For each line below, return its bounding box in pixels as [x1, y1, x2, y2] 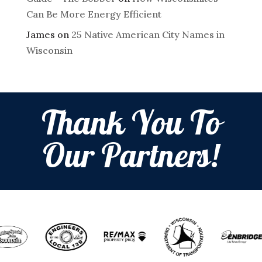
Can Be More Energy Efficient [26, 8, 161, 20]
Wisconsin [26, 44, 73, 57]
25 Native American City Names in [71, 29, 225, 41]
